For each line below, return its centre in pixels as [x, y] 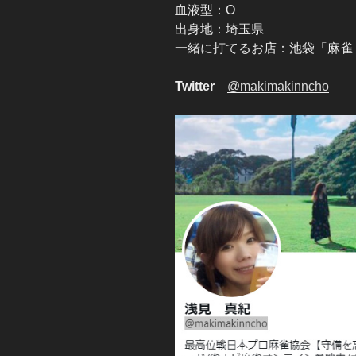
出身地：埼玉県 [219, 29]
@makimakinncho [278, 86]
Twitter [195, 86]
